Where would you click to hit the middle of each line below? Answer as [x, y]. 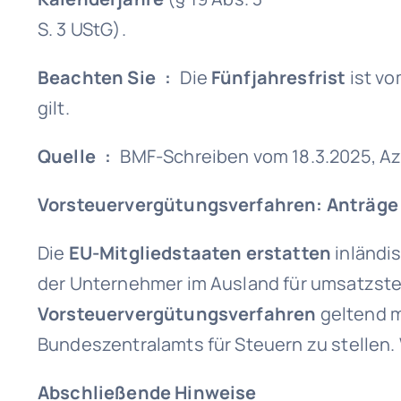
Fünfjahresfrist [279, 77]
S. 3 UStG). [81, 29]
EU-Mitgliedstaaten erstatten [200, 253]
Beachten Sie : [109, 77]
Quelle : [74, 156]
